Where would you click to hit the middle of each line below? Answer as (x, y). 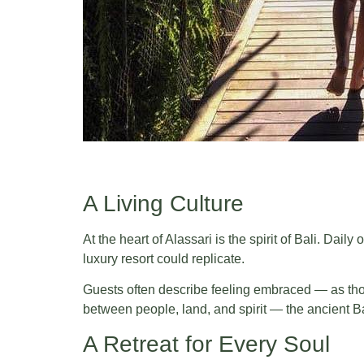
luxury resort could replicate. (164, 258)
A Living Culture (163, 203)
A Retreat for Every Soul (206, 344)
